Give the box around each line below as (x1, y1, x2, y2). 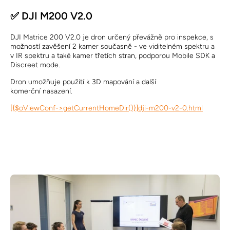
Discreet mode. (10, 61, 60, 69)
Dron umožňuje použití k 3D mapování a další (10, 78, 156, 86)
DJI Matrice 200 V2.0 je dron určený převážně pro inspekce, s (10, 33, 214, 42)
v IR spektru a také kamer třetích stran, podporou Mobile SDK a (10, 51, 215, 60)
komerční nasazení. (10, 87, 72, 95)
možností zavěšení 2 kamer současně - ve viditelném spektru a (10, 42, 215, 51)
